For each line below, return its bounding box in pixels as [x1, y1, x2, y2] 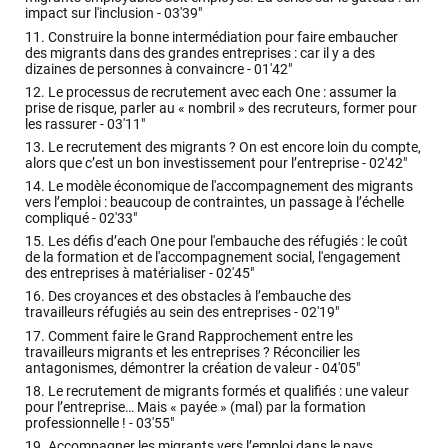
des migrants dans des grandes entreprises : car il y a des [25, 44, 376, 62]
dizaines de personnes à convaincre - [25, 60, 255, 78]
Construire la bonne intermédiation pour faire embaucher [45, 28, 399, 46]
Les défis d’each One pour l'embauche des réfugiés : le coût [45, 233, 409, 251]
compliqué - [25, 210, 100, 228]
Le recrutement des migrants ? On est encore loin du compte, [45, 138, 422, 156]
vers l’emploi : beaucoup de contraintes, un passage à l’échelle [25, 194, 405, 212]
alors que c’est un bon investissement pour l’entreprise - [25, 154, 370, 172]
